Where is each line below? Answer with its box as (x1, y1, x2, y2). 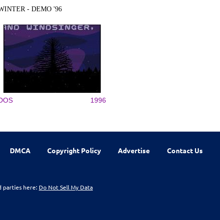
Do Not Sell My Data (39, 183, 93, 191)
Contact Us (166, 145, 203, 155)
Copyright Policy (47, 145, 102, 155)
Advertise (118, 145, 150, 155)
